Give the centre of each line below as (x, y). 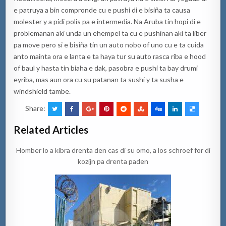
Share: (36, 108)
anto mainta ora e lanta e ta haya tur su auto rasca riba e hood (110, 56)
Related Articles (51, 129)
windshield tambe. (42, 91)
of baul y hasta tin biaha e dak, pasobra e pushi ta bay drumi (106, 68)
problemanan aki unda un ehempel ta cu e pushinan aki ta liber (110, 33)
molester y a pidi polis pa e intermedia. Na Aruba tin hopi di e (107, 21)
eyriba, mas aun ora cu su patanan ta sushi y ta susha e (99, 79)
